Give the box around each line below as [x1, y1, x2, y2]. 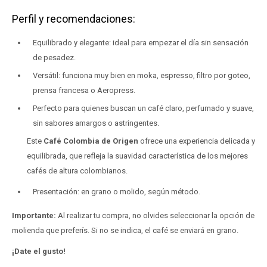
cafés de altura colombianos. [27, 166, 128, 175]
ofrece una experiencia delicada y [138, 136, 255, 145]
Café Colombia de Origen [44, 136, 138, 145]
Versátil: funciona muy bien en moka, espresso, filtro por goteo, [33, 71, 250, 80]
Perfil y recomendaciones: [12, 13, 135, 25]
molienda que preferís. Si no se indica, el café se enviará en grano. [12, 226, 238, 235]
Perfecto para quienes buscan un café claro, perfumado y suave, [33, 104, 254, 113]
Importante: [12, 211, 58, 220]
